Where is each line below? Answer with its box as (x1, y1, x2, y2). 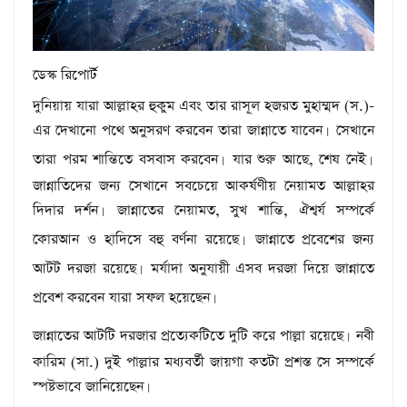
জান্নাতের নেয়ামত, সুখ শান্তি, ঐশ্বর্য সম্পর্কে (105, 200, 375, 220)
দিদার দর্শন (33, 200, 98, 220)
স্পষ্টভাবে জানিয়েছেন (33, 376, 144, 396)
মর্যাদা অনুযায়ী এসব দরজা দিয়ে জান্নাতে (144, 258, 374, 278)
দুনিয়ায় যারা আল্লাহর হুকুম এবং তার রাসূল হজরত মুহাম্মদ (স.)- (33, 95, 374, 115)
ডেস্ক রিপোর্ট (33, 65, 97, 84)
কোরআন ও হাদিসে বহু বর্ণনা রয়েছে (33, 229, 239, 249)
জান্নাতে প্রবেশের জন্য (246, 229, 374, 249)
